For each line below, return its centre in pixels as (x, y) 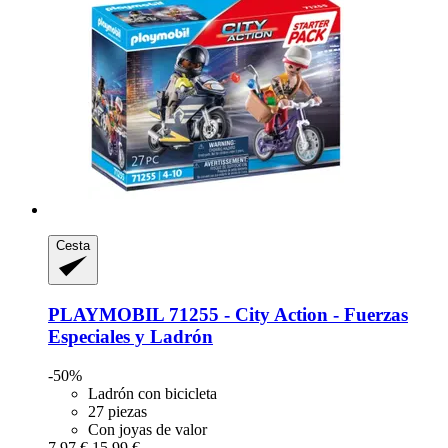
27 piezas (117, 411)
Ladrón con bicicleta (152, 393)
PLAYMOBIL (106, 314)
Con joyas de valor (147, 429)
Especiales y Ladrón (130, 336)
